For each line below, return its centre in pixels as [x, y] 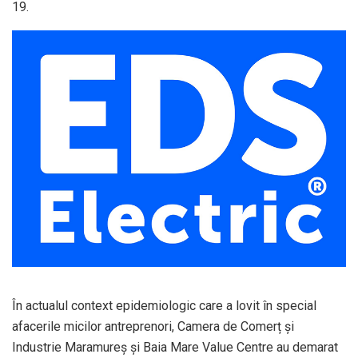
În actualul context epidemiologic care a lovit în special [164, 306]
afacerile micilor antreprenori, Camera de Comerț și [153, 327]
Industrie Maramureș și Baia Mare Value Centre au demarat [175, 348]
